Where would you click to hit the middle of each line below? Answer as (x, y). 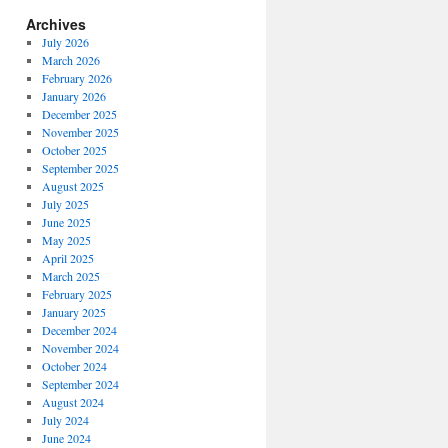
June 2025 (66, 222)
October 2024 (74, 366)
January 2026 (73, 96)
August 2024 (72, 402)
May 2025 (66, 240)
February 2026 (76, 78)
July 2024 (65, 420)
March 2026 (70, 60)
